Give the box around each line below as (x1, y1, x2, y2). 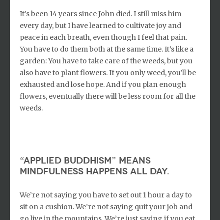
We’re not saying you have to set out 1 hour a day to (20, 190, 192, 199)
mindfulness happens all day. (20, 165, 169, 177)
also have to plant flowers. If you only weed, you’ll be (20, 68, 196, 77)
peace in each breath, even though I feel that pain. (20, 32, 187, 42)
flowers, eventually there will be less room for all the (20, 91, 195, 101)
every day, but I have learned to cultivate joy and (20, 21, 181, 30)
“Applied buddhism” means (20, 155, 151, 166)
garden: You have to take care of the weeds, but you (20, 56, 192, 65)
